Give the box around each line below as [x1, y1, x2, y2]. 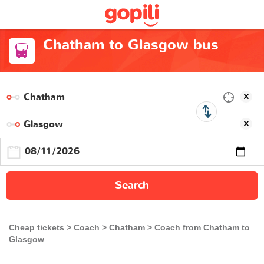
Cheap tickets [9, 222, 64, 232]
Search [115, 177, 149, 193]
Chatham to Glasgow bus [42, 35, 219, 55]
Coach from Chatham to [154, 222, 250, 232]
